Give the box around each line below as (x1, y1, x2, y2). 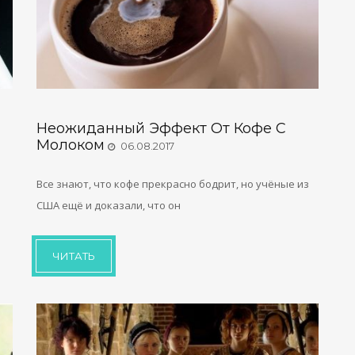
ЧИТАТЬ (52, 249, 95, 262)
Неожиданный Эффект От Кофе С (36, 119, 286, 137)
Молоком (36, 136, 105, 154)
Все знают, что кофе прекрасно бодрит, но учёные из (36, 176, 309, 191)
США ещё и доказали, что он (36, 197, 181, 212)
